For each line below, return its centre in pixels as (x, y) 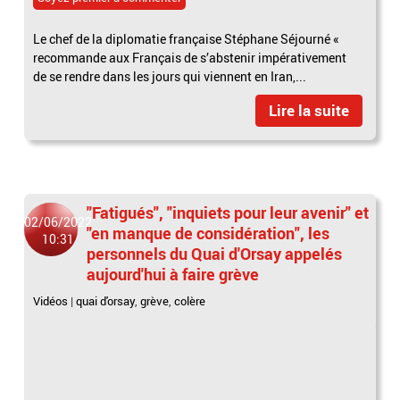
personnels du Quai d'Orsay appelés (215, 253)
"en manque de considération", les (208, 233)
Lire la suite (308, 110)
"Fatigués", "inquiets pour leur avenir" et (228, 212)
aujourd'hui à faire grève (173, 274)
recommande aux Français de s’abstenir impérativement (190, 57)
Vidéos (51, 300)
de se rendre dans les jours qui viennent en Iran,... (170, 76)
